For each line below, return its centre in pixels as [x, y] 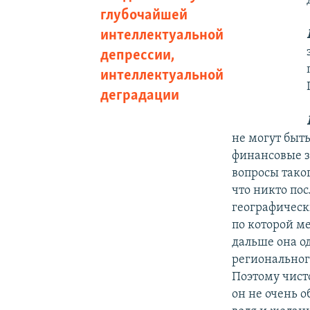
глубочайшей [144, 15]
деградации [139, 95]
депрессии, [137, 55]
